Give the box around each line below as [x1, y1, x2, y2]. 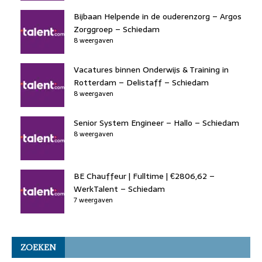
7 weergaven [74, 194, 113, 205]
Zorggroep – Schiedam [74, 22, 160, 36]
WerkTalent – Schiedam [74, 182, 165, 195]
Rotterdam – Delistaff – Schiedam [74, 75, 209, 89]
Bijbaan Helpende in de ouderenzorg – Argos [74, 9, 242, 23]
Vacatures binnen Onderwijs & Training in [74, 63, 229, 76]
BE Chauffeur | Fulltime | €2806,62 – [74, 169, 215, 182]
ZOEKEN [20, 242, 56, 253]
